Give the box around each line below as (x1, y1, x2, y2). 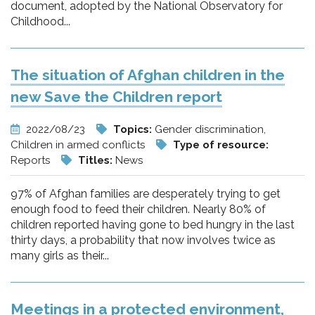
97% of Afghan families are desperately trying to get (11, 187, 281, 200)
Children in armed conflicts (11, 139, 148, 151)
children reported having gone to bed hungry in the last (11, 218, 295, 231)
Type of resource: (173, 139, 269, 151)
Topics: (113, 123, 155, 136)
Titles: (78, 154, 115, 167)
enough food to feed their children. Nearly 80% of (11, 202, 266, 216)
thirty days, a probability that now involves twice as (11, 233, 276, 247)
